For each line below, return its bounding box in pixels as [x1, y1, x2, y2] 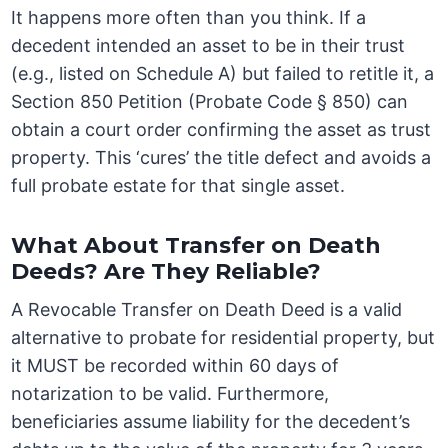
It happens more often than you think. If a [11, 7, 367, 29]
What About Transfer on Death [11, 232, 382, 260]
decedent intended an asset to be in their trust [11, 35, 406, 57]
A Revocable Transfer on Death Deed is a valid [11, 299, 403, 321]
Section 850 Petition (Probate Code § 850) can [11, 91, 409, 113]
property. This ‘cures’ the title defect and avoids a [11, 147, 432, 169]
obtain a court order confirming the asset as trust [11, 119, 432, 141]
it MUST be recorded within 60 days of [11, 355, 340, 377]
